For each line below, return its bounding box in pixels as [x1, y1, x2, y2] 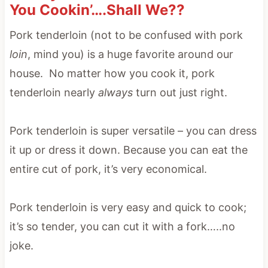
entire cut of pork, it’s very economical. [9, 162, 207, 175]
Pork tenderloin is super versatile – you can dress [9, 124, 257, 137]
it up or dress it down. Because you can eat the [9, 143, 248, 156]
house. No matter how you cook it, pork [9, 66, 215, 80]
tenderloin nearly [9, 86, 98, 99]
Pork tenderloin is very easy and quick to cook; [9, 200, 246, 214]
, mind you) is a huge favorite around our [27, 47, 233, 60]
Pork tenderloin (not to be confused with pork [9, 28, 243, 41]
